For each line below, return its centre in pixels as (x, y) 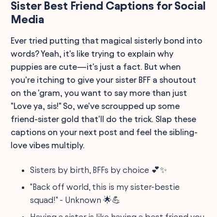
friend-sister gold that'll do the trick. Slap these (104, 119)
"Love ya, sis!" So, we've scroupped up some (95, 106)
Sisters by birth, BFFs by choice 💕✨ (99, 170)
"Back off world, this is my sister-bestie (105, 186)
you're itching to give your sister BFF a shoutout (104, 79)
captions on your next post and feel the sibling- (104, 132)
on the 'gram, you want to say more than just (99, 93)
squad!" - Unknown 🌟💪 (76, 200)
